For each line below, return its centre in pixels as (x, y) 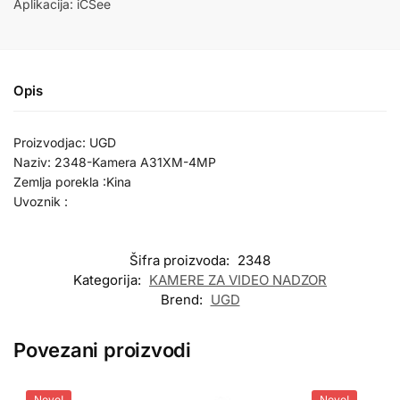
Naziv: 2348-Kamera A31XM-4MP (115, 162)
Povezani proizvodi (103, 350)
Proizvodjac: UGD (65, 143)
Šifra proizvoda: (181, 260)
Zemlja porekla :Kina (72, 182)
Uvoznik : (41, 202)
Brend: (183, 299)
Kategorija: (109, 279)
